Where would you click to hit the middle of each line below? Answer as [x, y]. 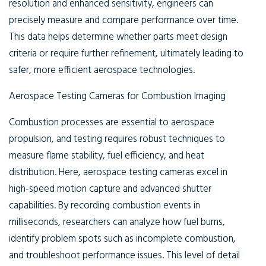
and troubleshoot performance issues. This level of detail [124, 256]
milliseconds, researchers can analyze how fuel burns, [117, 222]
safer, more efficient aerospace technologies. [102, 70]
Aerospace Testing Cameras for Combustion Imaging [117, 96]
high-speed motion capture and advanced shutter [110, 189]
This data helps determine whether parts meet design [118, 37]
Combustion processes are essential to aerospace [112, 123]
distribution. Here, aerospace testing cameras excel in [118, 172]
